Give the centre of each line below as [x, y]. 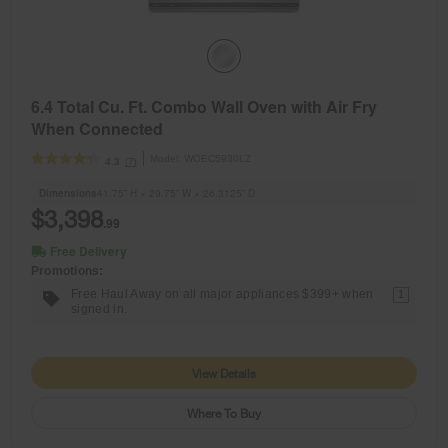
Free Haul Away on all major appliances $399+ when [222, 293]
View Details [224, 372]
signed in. [99, 308]
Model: [167, 159]
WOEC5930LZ [217, 159]
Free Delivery [88, 250]
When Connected [97, 129]
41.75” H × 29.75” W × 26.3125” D [176, 193]
